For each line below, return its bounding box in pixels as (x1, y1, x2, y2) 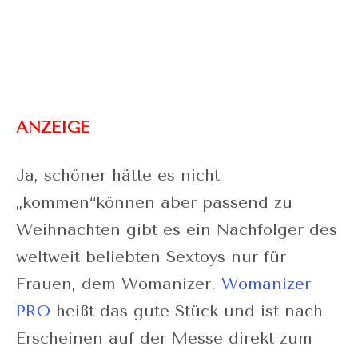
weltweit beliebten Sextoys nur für (16, 247, 286, 266)
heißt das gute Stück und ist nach (50, 301, 323, 320)
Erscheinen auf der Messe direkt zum (16, 328, 312, 348)
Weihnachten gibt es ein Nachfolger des (16, 220, 337, 239)
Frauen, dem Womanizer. (16, 274, 221, 293)
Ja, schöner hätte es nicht (16, 165, 220, 185)
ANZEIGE (16, 117, 89, 137)
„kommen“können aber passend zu (16, 193, 292, 212)
